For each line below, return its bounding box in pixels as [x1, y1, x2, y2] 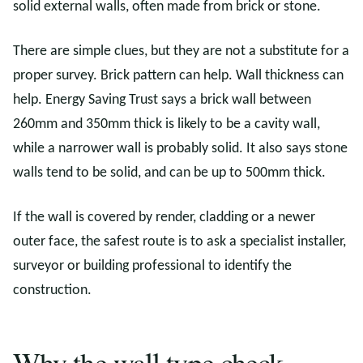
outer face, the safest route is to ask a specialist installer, [13, 234, 346, 250]
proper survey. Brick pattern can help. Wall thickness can [13, 68, 344, 83]
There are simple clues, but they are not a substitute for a [13, 44, 349, 59]
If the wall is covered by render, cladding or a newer [13, 210, 315, 225]
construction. [13, 283, 92, 298]
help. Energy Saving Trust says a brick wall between [13, 92, 311, 108]
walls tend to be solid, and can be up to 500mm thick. [13, 165, 326, 181]
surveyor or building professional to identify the [13, 258, 292, 274]
